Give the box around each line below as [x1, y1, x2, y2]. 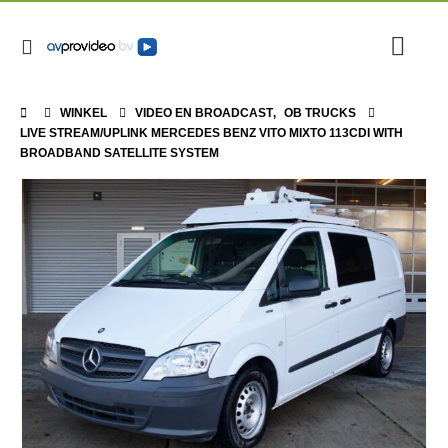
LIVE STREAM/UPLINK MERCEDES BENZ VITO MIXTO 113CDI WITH [20, 126, 403, 140]
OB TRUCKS [284, 106, 356, 120]
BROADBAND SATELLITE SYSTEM [20, 146, 219, 160]
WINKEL [60, 106, 107, 120]
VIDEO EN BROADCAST [135, 106, 273, 120]
